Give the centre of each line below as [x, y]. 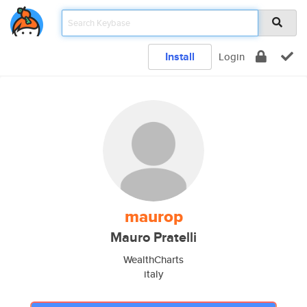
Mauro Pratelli [153, 237]
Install [180, 57]
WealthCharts [153, 259]
